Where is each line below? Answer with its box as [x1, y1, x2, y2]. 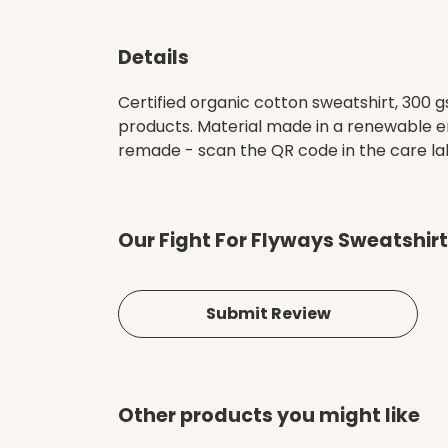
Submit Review [205, 302, 331, 326]
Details [118, 44, 189, 71]
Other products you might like [118, 402, 420, 430]
